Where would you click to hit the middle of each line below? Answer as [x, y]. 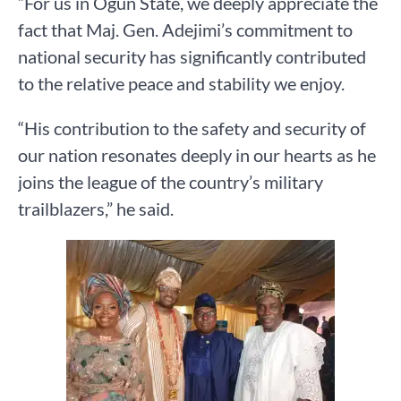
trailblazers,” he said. [96, 209]
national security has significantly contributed [192, 57]
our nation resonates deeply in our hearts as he [197, 155]
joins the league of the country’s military [171, 182]
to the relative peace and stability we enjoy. [181, 84]
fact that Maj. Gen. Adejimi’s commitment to [185, 30]
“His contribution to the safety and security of [192, 128]
